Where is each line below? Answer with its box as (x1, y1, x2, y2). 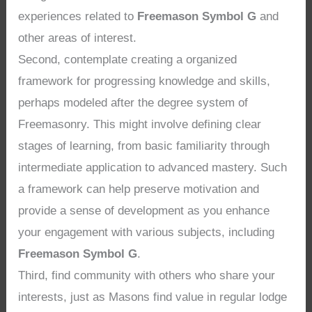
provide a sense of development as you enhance (18, 203, 270, 217)
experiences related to (18, 9, 138, 23)
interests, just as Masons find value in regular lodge (18, 290, 288, 304)
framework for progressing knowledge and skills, (18, 74, 271, 88)
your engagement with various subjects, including (18, 225, 275, 239)
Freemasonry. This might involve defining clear (18, 117, 262, 131)
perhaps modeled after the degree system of (18, 95, 249, 109)
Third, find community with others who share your (18, 268, 276, 282)
